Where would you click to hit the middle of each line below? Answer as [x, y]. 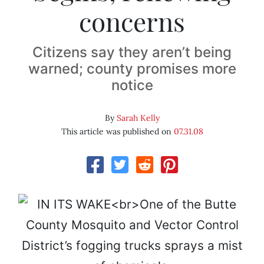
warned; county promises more [132, 69]
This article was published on [117, 132]
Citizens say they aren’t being [132, 52]
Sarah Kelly [138, 118]
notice [132, 85]
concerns [132, 21]
